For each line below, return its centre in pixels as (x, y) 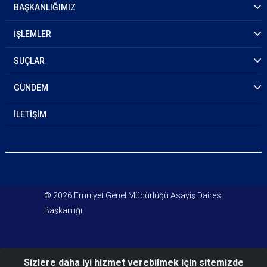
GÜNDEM (31, 88)
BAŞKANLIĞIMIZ (45, 7)
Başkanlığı (63, 210)
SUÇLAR (29, 61)
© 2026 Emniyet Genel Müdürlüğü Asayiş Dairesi (133, 195)
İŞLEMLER (32, 34)
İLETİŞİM (30, 114)
